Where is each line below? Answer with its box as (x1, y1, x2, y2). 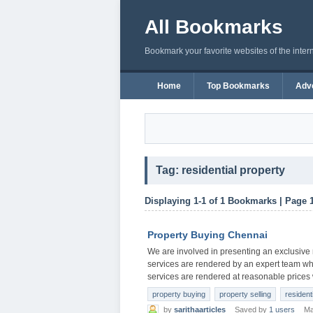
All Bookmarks (145, 16, 283, 38)
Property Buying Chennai (147, 229, 268, 240)
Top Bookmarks (207, 81, 270, 91)
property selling (219, 290, 271, 298)
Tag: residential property (156, 164, 285, 176)
